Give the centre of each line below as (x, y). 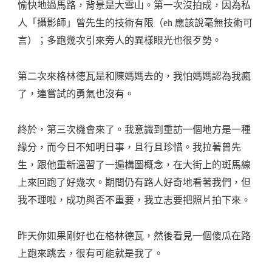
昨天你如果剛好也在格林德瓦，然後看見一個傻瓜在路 (134, 236)
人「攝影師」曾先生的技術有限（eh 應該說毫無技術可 (135, 23)
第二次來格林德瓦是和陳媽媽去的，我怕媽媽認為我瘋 (134, 76)
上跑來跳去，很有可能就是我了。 (90, 254)
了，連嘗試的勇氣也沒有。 (76, 94)
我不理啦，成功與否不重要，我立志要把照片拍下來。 (134, 200)
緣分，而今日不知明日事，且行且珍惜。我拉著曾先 (129, 148)
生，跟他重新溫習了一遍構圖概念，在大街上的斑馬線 (134, 165)
